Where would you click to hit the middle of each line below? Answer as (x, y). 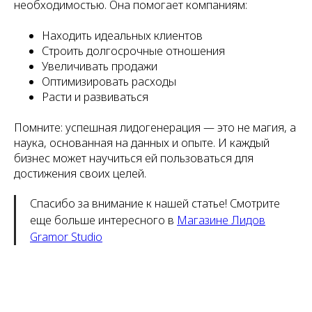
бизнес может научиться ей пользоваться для (134, 158)
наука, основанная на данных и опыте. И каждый (142, 143)
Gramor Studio (66, 237)
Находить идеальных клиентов (122, 36)
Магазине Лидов (221, 220)
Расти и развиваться (95, 97)
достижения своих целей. (80, 173)
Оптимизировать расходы (109, 81)
